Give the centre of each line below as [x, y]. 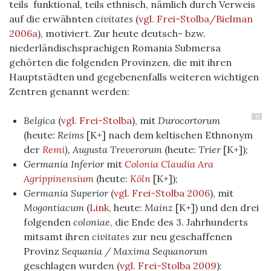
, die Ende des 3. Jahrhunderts [179, 222]
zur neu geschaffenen [181, 237]
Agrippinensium [59, 179]
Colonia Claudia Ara [169, 164]
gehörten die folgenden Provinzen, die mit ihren [120, 63]
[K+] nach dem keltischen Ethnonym [168, 135]
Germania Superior [66, 193]
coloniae [92, 222]
